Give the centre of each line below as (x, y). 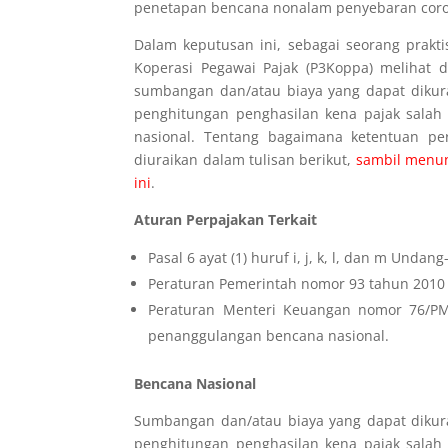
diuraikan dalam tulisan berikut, (245, 160)
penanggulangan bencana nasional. (269, 336)
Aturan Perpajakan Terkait (226, 220)
